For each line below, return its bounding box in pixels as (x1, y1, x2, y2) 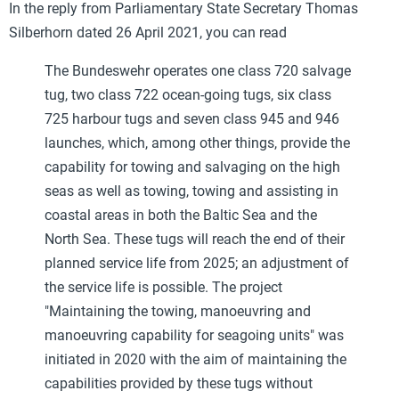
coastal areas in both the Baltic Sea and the (45, 206, 317, 224)
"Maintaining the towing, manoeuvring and (45, 302, 311, 320)
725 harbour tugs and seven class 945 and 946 (45, 110, 339, 127)
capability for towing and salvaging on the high (45, 158, 340, 175)
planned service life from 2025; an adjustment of (45, 254, 349, 272)
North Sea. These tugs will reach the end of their (45, 230, 345, 248)
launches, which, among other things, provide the (45, 134, 350, 151)
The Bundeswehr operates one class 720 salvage (45, 61, 351, 79)
